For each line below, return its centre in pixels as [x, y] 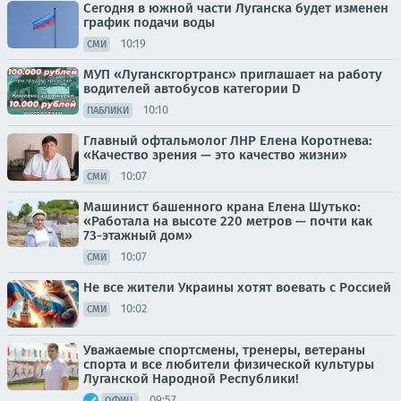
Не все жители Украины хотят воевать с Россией [237, 287]
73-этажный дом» [138, 235]
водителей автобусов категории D [192, 88]
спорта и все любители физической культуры [229, 364]
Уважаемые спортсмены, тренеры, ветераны [224, 350]
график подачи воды [149, 22]
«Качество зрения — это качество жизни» [215, 154]
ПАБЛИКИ [108, 110]
